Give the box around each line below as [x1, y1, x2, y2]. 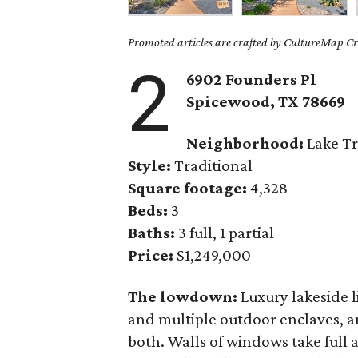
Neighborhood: [186, 133, 304, 153]
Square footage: [128, 178, 248, 197]
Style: [128, 156, 175, 175]
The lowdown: [128, 287, 241, 306]
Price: [128, 245, 174, 265]
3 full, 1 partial [175, 223, 275, 242]
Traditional [174, 156, 253, 175]
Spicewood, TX [186, 92, 303, 111]
